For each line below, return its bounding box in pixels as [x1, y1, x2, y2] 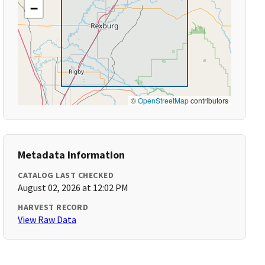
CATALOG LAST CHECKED [18, 170, 114, 180]
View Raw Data [18, 214, 77, 225]
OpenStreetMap [137, 95, 189, 105]
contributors [188, 95, 228, 105]
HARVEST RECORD [18, 202, 89, 212]
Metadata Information [18, 148, 125, 161]
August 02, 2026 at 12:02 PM [18, 182, 129, 193]
